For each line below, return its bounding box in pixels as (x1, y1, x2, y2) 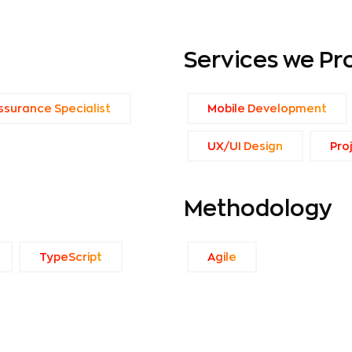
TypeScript (39, 251, 102, 262)
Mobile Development (207, 103, 327, 114)
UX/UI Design (207, 141, 283, 152)
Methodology (184, 198, 332, 220)
